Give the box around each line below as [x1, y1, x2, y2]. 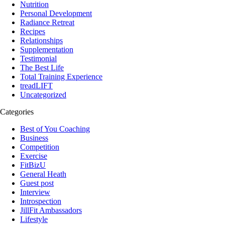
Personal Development [20, 9, 92, 18]
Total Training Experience [20, 72, 102, 81]
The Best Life [20, 63, 64, 72]
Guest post [20, 179, 54, 188]
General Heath [20, 170, 66, 179]
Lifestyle [20, 215, 48, 224]
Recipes [20, 27, 45, 36]
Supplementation [20, 45, 73, 54]
